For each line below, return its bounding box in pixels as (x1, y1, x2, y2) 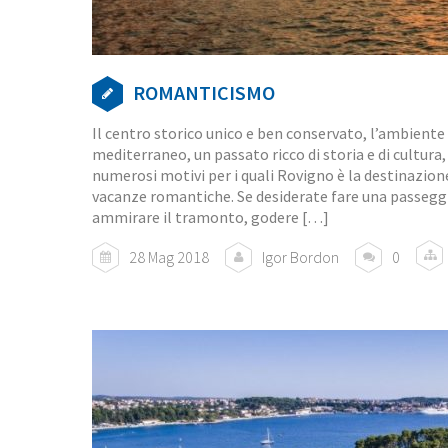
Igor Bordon (262, 247, 339, 268)
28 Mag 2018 (129, 247, 209, 268)
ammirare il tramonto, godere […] (92, 207, 329, 228)
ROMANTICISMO (133, 80, 275, 106)
